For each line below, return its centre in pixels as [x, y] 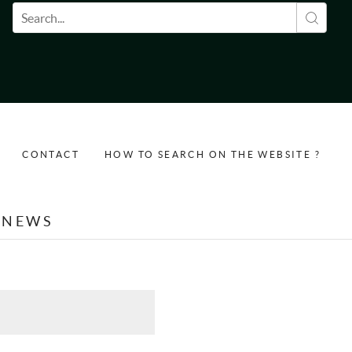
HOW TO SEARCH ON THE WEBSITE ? [212, 154]
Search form [73, 19]
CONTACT [51, 154]
